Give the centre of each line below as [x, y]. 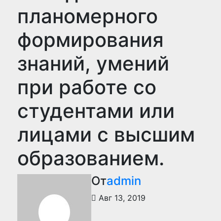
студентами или [96, 111]
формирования [91, 40]
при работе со [87, 87]
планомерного [88, 16]
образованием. [91, 158]
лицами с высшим [106, 134]
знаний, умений [93, 63]
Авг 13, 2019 [121, 198]
